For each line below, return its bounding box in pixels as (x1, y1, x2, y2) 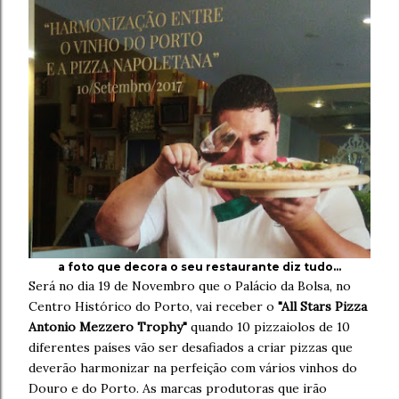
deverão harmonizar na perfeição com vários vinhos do (28, 360, 357, 376)
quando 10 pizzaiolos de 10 (187, 319, 350, 335)
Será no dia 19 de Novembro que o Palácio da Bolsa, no (28, 278, 351, 294)
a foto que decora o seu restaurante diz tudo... (58, 260, 341, 273)
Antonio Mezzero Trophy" (28, 319, 187, 335)
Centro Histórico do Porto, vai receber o (28, 298, 278, 314)
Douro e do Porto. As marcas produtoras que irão (28, 380, 327, 396)
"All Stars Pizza (278, 298, 367, 314)
